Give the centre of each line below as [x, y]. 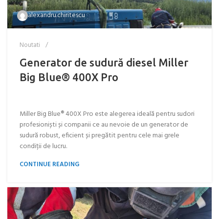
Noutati [30, 45]
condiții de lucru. [43, 146]
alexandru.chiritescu [56, 15]
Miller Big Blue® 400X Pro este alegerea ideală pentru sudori [107, 114]
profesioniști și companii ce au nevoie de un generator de [104, 125]
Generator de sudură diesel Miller [104, 62]
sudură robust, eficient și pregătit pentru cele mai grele [99, 136]
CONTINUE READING [49, 164]
